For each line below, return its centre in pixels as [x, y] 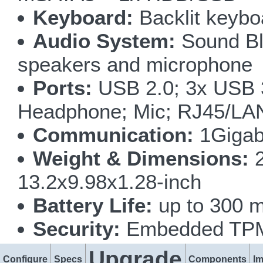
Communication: [114, 135]
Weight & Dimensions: [141, 158]
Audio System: [104, 41]
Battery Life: [93, 205]
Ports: [63, 88]
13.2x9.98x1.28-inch [109, 182]
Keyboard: [83, 17]
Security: [77, 229]
